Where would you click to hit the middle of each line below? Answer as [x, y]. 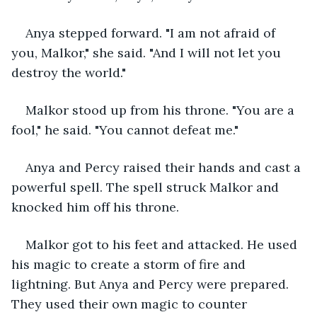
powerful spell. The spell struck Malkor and [147, 187]
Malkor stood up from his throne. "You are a [162, 110]
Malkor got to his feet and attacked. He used [163, 244]
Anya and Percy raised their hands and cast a [165, 167]
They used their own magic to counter [131, 304]
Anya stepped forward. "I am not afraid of [152, 33]
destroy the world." [69, 72]
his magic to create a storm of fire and [130, 264]
